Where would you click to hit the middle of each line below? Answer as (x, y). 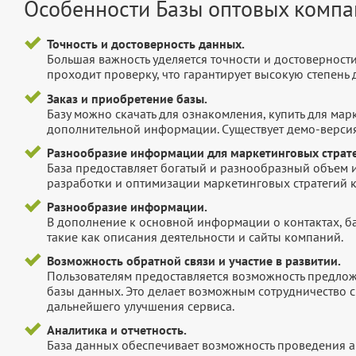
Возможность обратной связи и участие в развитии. (193, 261)
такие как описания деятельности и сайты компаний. (195, 237)
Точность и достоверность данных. (145, 44)
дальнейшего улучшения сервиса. (140, 306)
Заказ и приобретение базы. (127, 98)
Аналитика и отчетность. (116, 330)
